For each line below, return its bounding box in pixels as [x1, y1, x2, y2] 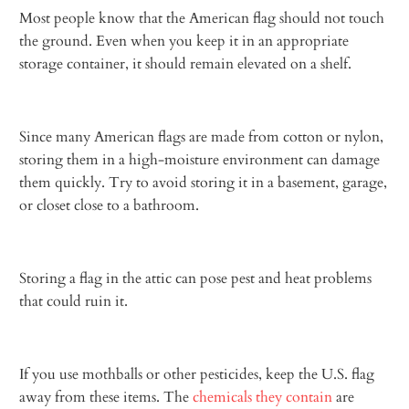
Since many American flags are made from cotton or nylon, [19, 126, 384, 147]
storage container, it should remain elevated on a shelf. [19, 53, 352, 74]
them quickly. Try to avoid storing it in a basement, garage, [19, 172, 388, 193]
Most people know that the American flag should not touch [19, 7, 385, 28]
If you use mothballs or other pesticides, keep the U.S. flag [19, 363, 375, 384]
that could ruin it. [19, 290, 129, 311]
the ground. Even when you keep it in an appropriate [19, 30, 350, 51]
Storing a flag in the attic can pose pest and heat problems [19, 267, 372, 288]
